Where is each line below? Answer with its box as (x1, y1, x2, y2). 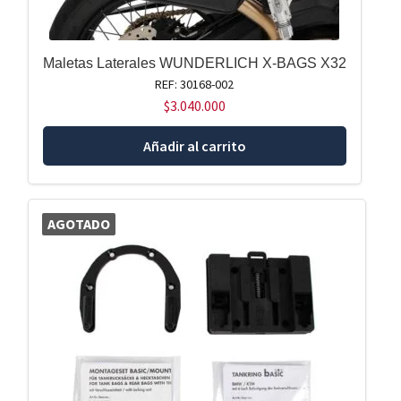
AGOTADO (47, 215, 110, 234)
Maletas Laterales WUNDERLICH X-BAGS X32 (42, 55, 346, 71)
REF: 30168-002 (155, 75, 235, 92)
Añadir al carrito (142, 136, 246, 155)
